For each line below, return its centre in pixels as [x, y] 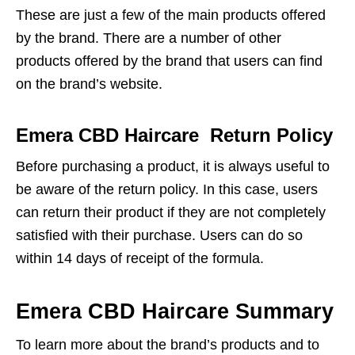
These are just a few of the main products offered [171, 15]
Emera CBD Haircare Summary [175, 312]
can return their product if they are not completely [171, 213]
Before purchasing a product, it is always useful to [173, 167]
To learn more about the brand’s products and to [168, 345]
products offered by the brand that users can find [169, 61]
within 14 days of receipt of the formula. [140, 259]
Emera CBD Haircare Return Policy [174, 136]
